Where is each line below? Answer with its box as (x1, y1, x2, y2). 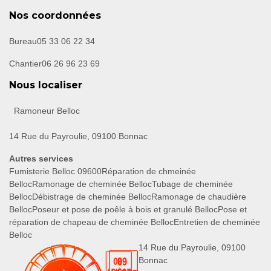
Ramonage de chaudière (151, 192, 246, 202)
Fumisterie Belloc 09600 (9, 166, 102, 177)
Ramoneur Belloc (14, 106, 80, 116)
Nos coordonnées (9, 10, 101, 22)
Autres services (9, 154, 73, 164)
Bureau (9, 36, 37, 47)
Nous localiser (9, 79, 82, 91)
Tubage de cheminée (152, 179, 233, 189)
